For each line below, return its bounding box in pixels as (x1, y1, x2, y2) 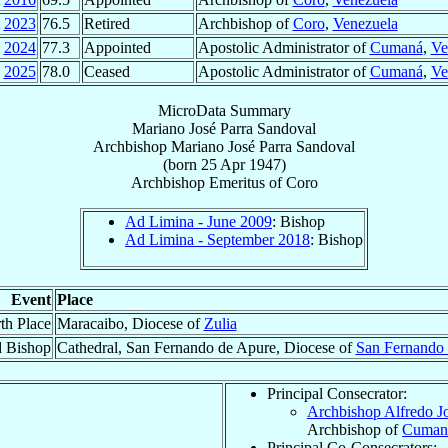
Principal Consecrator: (267, 384, 407, 402)
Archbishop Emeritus (130, 173, 265, 191)
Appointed (83, 38, 151, 56)
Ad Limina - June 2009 (125, 212, 272, 230)
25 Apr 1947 (200, 155, 281, 173)
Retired (83, 14, 130, 32)
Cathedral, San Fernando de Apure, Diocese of (56, 338, 356, 356)
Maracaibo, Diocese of (56, 314, 204, 332)
